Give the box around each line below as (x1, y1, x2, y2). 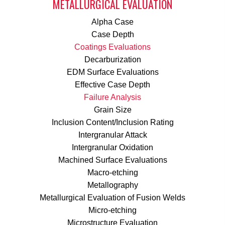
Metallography (87, 181, 138, 190)
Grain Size (93, 105, 132, 115)
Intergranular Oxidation (72, 143, 153, 152)
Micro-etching (88, 206, 137, 215)
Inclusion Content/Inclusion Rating (51, 118, 174, 127)
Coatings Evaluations (74, 43, 151, 52)
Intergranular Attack (78, 131, 147, 140)
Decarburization (84, 55, 141, 64)
